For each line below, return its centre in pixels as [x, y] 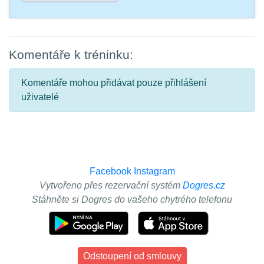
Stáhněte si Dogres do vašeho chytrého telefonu [132, 199]
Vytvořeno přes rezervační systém [111, 185]
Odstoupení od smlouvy [132, 256]
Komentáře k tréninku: [71, 55]
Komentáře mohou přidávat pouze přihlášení [114, 83]
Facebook [110, 171]
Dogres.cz [204, 185]
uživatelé [40, 97]
